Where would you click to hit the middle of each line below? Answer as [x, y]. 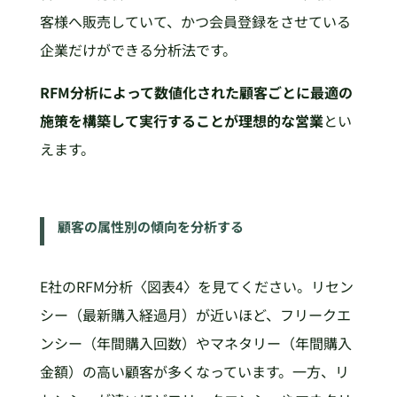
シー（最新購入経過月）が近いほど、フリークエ [195, 315]
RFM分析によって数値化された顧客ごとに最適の [196, 93]
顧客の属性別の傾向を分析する [150, 227]
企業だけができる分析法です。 [138, 50]
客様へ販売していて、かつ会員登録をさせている [195, 22]
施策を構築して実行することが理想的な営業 [181, 121]
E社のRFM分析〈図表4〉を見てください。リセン [196, 287]
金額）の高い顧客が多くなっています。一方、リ [194, 372]
